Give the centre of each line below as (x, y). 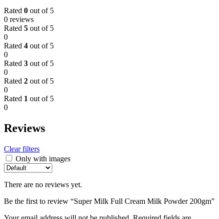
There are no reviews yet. (43, 185)
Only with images (43, 159)
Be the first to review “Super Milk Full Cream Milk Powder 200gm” (109, 201)
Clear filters (22, 149)
